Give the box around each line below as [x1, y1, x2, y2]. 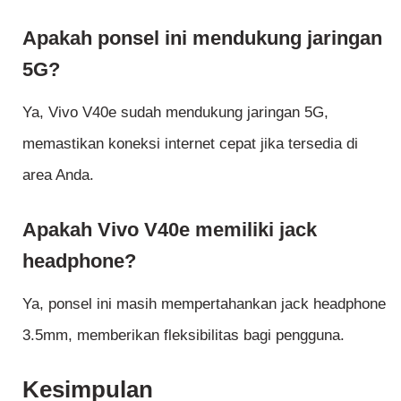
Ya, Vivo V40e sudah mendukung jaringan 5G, [22, 104, 328, 122]
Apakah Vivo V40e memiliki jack [22, 218, 317, 241]
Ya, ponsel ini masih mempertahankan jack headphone [22, 295, 386, 313]
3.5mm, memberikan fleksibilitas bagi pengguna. [22, 327, 345, 345]
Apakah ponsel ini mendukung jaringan [22, 27, 382, 50]
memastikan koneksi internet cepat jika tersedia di [22, 135, 358, 153]
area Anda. [22, 166, 94, 184]
